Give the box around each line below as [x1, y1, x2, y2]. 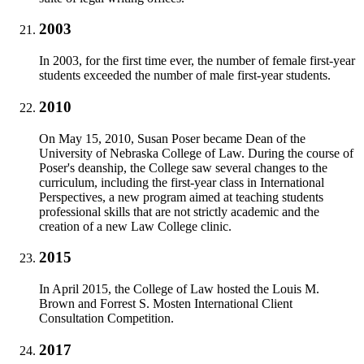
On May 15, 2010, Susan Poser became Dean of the [39, 131, 305, 145]
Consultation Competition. [39, 311, 177, 326]
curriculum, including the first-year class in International [39, 175, 324, 189]
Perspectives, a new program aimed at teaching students [39, 189, 323, 204]
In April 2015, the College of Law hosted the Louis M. [39, 282, 319, 297]
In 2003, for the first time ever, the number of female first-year [39, 54, 355, 68]
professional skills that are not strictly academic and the [39, 204, 319, 219]
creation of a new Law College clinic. [39, 219, 232, 233]
